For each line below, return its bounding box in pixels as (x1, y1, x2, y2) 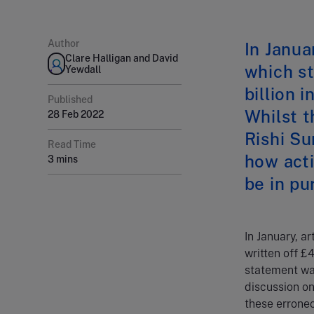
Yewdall (65, 64, 102, 75)
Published (48, 94, 93, 105)
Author (48, 38, 80, 49)
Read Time (48, 139, 96, 150)
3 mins (48, 153, 78, 165)
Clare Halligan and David (65, 53, 179, 64)
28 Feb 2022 (48, 109, 104, 120)
